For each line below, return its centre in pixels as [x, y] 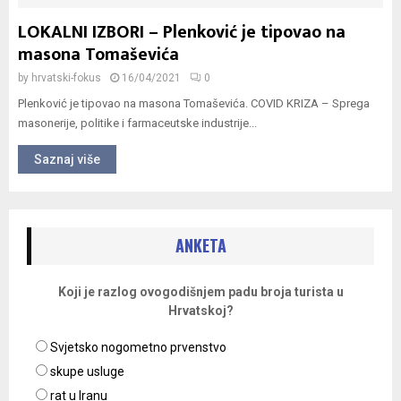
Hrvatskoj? [200, 311]
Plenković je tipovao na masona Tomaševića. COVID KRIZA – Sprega [194, 103]
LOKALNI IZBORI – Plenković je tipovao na [182, 32]
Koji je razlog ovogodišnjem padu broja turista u [200, 292]
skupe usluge [87, 371]
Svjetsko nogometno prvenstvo [138, 347]
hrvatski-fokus [66, 78]
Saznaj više [67, 159]
